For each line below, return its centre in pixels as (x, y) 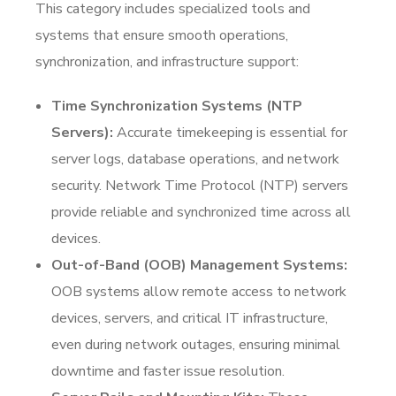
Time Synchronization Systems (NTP (177, 106)
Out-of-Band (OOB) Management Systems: (199, 265)
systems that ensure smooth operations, (162, 35)
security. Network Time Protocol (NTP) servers (200, 185)
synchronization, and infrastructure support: (167, 61)
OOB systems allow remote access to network (199, 291)
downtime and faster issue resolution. (168, 371)
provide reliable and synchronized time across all (201, 212)
